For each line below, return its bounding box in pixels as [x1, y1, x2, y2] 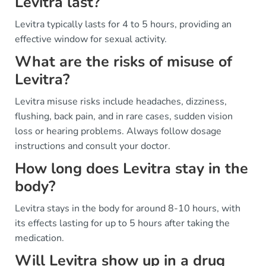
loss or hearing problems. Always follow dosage [15, 125, 221, 138]
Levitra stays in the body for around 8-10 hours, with [15, 202, 240, 215]
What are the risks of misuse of [15, 52, 232, 72]
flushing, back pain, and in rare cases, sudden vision [15, 110, 233, 123]
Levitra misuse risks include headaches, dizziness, [15, 95, 227, 108]
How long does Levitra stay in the [15, 159, 248, 179]
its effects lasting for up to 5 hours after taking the [15, 217, 230, 230]
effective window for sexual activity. [15, 33, 167, 46]
